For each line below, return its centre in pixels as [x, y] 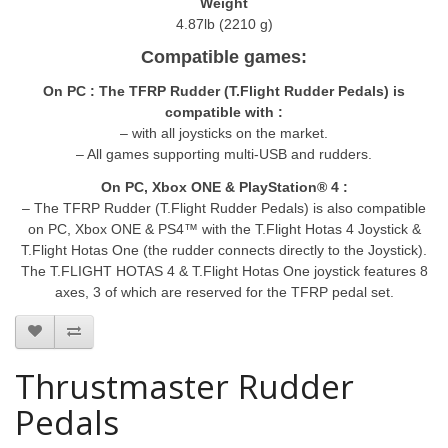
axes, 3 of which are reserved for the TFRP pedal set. [224, 291]
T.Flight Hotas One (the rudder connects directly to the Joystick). [224, 249]
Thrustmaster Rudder [184, 386]
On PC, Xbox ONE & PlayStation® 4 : [224, 186]
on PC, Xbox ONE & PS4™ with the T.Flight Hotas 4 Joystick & [224, 228]
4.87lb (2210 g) [224, 23]
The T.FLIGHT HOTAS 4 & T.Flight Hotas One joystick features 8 [224, 270]
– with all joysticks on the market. [224, 132]
